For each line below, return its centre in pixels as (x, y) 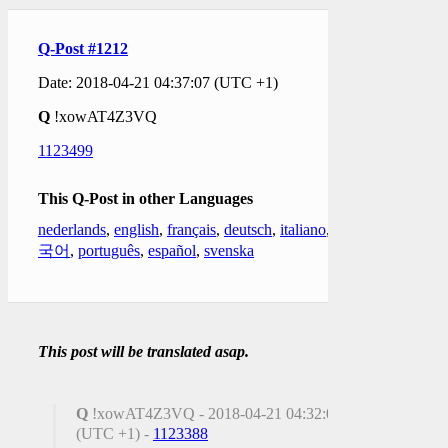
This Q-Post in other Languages (145, 198)
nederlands (72, 229)
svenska (229, 250)
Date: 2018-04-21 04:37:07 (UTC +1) (158, 82)
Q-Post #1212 (83, 48)
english (136, 229)
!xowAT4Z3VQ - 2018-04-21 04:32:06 (215, 413)
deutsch (248, 229)
